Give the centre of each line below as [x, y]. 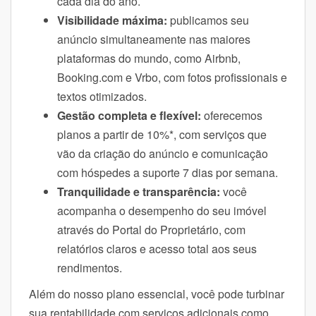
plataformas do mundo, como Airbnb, [149, 58]
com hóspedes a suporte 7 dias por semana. [168, 172]
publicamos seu [209, 20]
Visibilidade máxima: [114, 20]
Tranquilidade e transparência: [140, 191]
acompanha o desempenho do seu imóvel [162, 210]
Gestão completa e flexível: [130, 115]
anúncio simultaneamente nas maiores [154, 39]
